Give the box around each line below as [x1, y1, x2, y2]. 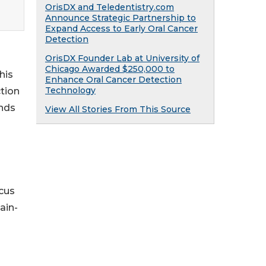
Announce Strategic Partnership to [45, 12, 196, 23]
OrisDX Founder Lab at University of [45, 53, 199, 64]
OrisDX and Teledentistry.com [45, 2, 174, 12]
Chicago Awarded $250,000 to [45, 64, 175, 74]
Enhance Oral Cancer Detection [45, 74, 182, 85]
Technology [45, 85, 96, 96]
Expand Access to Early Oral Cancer [45, 23, 198, 34]
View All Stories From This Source [45, 104, 191, 115]
